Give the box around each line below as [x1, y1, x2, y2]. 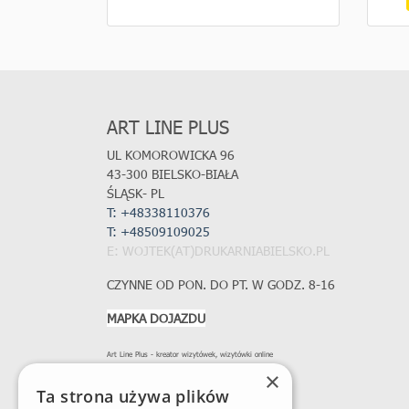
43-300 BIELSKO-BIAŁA [107, 165, 242, 184]
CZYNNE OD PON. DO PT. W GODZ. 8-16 [107, 276, 335, 294]
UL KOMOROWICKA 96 [107, 146, 235, 164]
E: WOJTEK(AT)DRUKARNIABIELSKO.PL [107, 242, 330, 260]
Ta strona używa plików [37, 385, 230, 407]
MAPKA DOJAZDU [107, 309, 205, 328]
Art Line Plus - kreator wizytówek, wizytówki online [107, 350, 273, 360]
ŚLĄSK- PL [107, 184, 164, 203]
